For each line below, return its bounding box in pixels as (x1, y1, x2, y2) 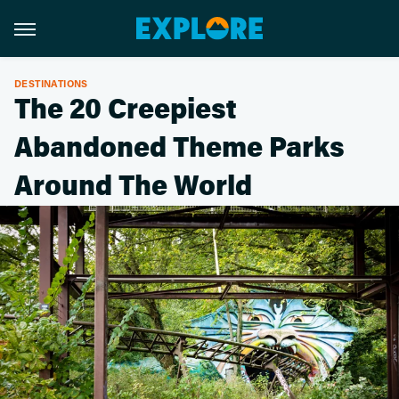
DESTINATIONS (14, 77, 88, 90)
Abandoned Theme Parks (14, 131, 345, 165)
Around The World (14, 169, 252, 203)
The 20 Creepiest (14, 93, 237, 126)
